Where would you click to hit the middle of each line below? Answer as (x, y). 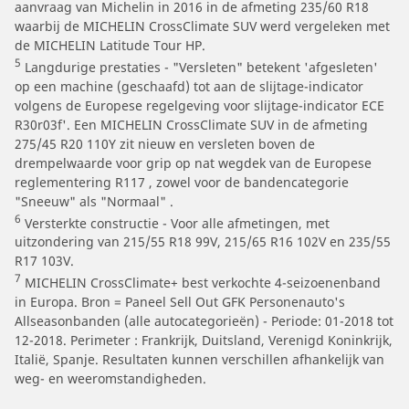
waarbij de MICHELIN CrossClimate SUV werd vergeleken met (202, 26)
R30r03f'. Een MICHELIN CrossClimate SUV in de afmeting (191, 124)
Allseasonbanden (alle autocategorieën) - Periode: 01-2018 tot (204, 321)
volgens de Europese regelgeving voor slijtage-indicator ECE (199, 105)
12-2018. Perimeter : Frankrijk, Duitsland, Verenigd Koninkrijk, (204, 341)
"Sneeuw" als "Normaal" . (94, 201)
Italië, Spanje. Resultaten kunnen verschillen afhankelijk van (199, 360)
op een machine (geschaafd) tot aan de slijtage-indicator (189, 86)
